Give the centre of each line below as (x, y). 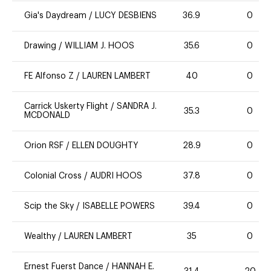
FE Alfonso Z (49, 77)
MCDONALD (47, 116)
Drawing (40, 46)
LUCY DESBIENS (126, 16)
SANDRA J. (137, 107)
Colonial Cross (54, 176)
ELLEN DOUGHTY (105, 146)
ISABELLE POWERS (119, 207)
